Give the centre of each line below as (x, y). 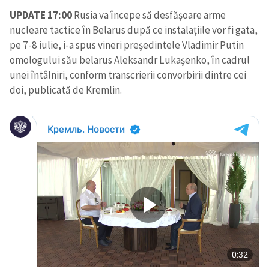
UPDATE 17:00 (41, 15)
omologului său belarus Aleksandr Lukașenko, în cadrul (130, 60)
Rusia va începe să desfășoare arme (149, 15)
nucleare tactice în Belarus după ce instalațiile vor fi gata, (134, 30)
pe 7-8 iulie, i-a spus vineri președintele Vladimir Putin (127, 45)
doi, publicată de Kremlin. (66, 90)
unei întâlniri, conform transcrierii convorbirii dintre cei (128, 75)
